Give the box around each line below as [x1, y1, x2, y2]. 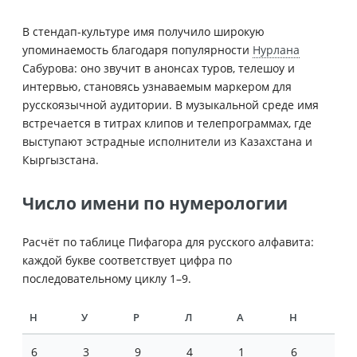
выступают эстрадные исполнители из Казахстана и [22, 133, 312, 149]
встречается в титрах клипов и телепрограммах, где [22, 115, 312, 131]
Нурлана [253, 41, 300, 57]
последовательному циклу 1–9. [22, 270, 191, 286]
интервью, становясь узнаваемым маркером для [22, 78, 292, 94]
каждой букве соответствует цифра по [22, 252, 232, 268]
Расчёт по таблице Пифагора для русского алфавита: [22, 233, 314, 249]
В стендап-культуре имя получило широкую [22, 23, 265, 39]
